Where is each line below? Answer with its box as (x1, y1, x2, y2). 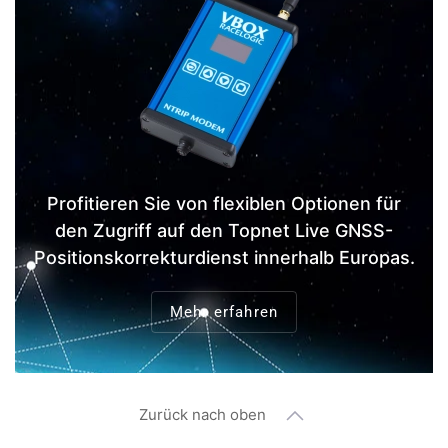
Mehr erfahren (169, 302, 279, 321)
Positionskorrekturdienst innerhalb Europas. (33, 246, 415, 268)
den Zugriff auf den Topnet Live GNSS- (55, 219, 393, 241)
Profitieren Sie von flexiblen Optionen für (47, 192, 401, 214)
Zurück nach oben (139, 404, 266, 424)
